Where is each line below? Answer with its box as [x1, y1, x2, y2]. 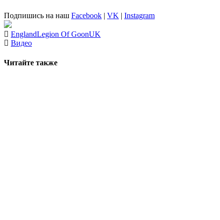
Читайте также [4, 58, 57, 67]
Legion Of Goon [37, 30, 89, 39]
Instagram [124, 11, 155, 20]
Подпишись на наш [4, 11, 71, 20]
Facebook [71, 11, 102, 20]
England [11, 30, 37, 39]
